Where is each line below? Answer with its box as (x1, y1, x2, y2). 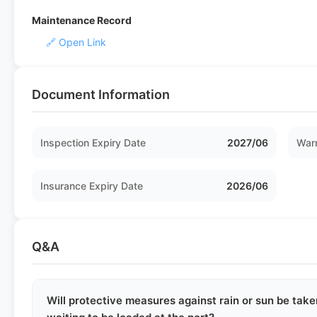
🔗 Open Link (46, 36, 106, 48)
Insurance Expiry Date (40, 180, 143, 192)
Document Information (32, 87, 170, 102)
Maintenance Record (32, 14, 132, 26)
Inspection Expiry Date (40, 137, 146, 149)
